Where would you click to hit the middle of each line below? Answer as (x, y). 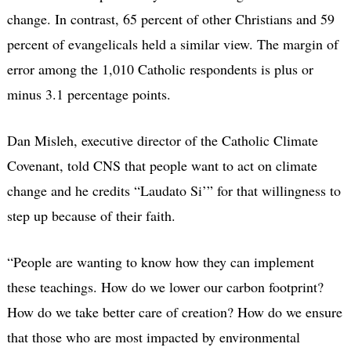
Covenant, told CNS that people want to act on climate (162, 165)
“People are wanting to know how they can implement (160, 261)
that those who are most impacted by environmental (153, 337)
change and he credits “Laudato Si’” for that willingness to (174, 190)
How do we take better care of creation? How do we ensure (174, 311)
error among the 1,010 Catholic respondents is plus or (160, 69)
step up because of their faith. (91, 215)
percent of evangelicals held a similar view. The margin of (172, 43)
